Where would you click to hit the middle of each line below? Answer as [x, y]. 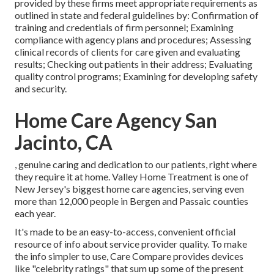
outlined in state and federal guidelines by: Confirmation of [137, 15]
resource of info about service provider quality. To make [131, 243]
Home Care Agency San [116, 120]
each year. [35, 213]
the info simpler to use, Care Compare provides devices [129, 256]
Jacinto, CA [64, 142]
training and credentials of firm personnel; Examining [124, 27]
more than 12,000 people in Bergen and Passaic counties [131, 201]
